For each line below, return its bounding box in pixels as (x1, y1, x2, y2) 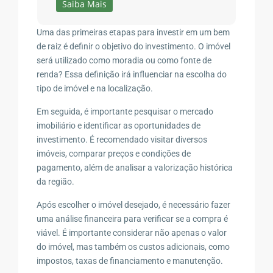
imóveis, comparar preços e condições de (37, 148, 191, 158)
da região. (37, 176, 75, 186)
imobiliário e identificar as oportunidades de (37, 120, 201, 130)
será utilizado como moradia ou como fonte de (37, 55, 212, 65)
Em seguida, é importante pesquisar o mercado (37, 106, 214, 116)
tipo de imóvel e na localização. (37, 83, 154, 93)
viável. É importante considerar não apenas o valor (37, 227, 227, 238)
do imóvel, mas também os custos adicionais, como (37, 241, 230, 252)
